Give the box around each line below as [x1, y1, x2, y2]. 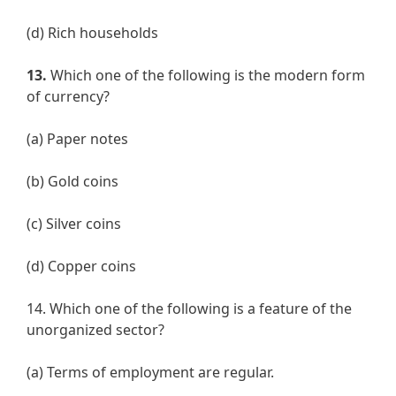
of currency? [27, 87, 110, 107]
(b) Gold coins [27, 171, 118, 192]
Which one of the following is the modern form [47, 65, 365, 86]
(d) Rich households [27, 23, 158, 43]
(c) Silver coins [27, 214, 121, 234]
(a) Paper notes [27, 129, 128, 149]
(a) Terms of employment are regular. [27, 362, 274, 383]
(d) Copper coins [27, 256, 136, 277]
